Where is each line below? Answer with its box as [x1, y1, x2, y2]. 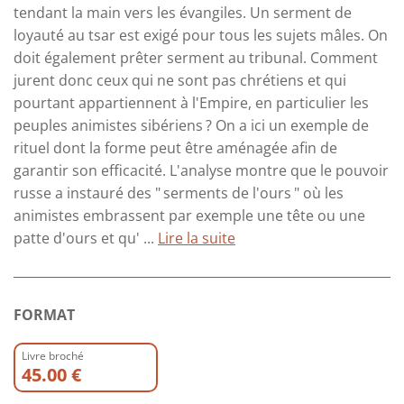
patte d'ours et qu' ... [14, 227, 158, 248]
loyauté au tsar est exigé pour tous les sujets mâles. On [14, 24, 388, 45]
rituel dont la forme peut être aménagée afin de [14, 137, 337, 158]
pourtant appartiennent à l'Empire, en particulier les [14, 92, 369, 113]
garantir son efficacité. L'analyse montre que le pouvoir [14, 160, 389, 180]
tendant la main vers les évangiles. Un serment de [14, 2, 352, 23]
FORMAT [14, 304, 75, 325]
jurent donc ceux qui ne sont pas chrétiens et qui [14, 69, 346, 90]
